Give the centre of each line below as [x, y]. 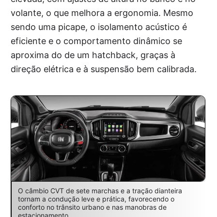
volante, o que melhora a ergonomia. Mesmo [102, 13]
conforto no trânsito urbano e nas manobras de [92, 207]
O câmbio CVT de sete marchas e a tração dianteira [100, 190]
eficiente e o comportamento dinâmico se [97, 41]
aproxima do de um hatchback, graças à [93, 55]
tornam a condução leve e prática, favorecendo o [96, 199]
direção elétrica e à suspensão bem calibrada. [104, 69]
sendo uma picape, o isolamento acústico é [99, 27]
